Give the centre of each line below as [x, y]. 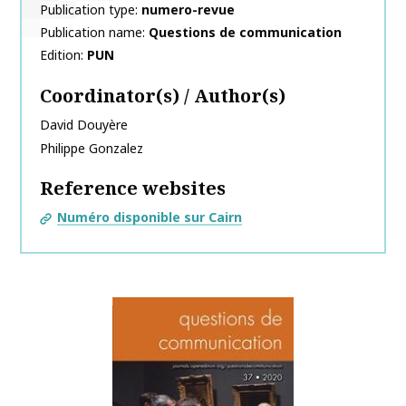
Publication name [91, 32]
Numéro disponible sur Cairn [150, 217]
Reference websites [133, 188]
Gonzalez [116, 148]
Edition [60, 55]
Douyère [102, 125]
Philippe [63, 148]
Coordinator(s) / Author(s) [163, 96]
